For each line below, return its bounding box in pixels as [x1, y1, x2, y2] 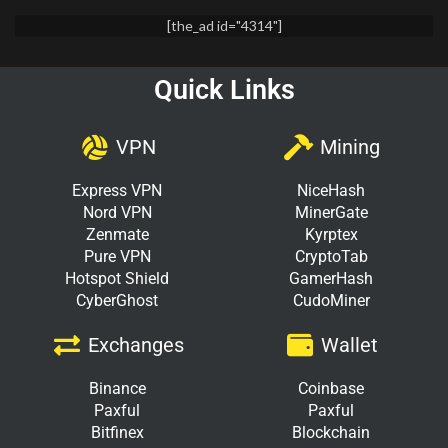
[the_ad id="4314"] [166, 16, 282, 34]
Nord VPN [82, 202, 152, 222]
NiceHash [297, 180, 365, 200]
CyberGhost [76, 290, 158, 310]
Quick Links [153, 73, 295, 106]
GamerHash [289, 268, 373, 288]
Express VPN [72, 180, 162, 200]
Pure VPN [83, 246, 151, 266]
